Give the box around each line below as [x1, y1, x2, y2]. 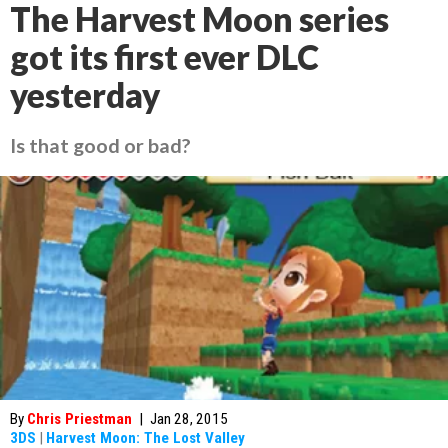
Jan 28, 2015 [150, 410, 228, 428]
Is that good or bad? [10, 133, 191, 157]
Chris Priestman [27, 410, 132, 428]
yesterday [10, 75, 160, 115]
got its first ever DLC [10, 37, 319, 77]
